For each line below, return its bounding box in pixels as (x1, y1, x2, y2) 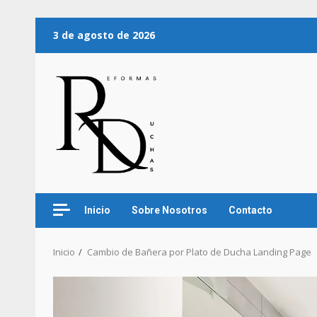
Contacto (229, 204, 272, 216)
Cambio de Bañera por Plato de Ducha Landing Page (87, 245, 311, 258)
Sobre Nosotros (132, 204, 207, 216)
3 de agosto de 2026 (53, 28, 155, 42)
